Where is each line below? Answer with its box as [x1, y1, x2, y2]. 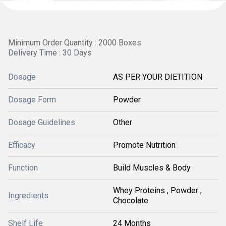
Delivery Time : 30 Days [8, 48, 92, 58]
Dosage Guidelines [8, 118, 75, 127]
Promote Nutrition [113, 140, 176, 150]
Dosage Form [8, 95, 56, 104]
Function [8, 163, 38, 173]
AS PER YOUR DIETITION [113, 72, 202, 82]
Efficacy [8, 140, 35, 150]
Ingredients [8, 191, 48, 200]
